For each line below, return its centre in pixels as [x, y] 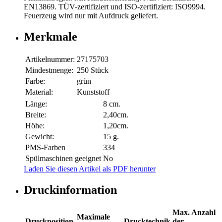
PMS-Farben [45, 148]
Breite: [36, 115]
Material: [39, 92]
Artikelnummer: [50, 59]
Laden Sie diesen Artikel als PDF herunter [90, 169]
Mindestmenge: [49, 70]
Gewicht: [40, 137]
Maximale [93, 217]
